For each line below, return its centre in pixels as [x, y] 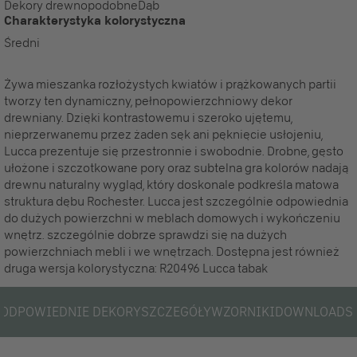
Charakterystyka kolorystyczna [95, 20]
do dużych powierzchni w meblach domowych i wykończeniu [172, 218]
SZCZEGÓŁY [176, 312]
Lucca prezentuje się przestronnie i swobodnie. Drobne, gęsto [174, 151]
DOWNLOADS [314, 312]
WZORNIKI [243, 312]
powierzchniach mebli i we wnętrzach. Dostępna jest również [172, 251]
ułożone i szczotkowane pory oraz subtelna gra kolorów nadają [176, 168]
